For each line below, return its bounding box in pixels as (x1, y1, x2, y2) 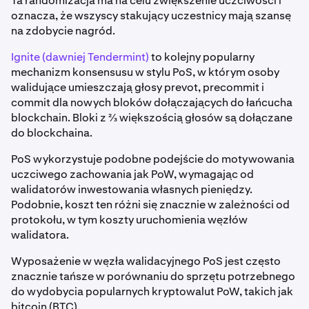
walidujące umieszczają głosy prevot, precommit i (11, 79, 264, 94)
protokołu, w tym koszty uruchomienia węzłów (11, 212, 248, 227)
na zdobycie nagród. (11, 23, 115, 38)
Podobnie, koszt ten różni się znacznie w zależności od (11, 197, 290, 212)
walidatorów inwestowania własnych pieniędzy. (11, 181, 252, 197)
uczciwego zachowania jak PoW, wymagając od (11, 166, 254, 181)
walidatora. (11, 227, 69, 242)
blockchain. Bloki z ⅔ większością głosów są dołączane (11, 110, 292, 125)
